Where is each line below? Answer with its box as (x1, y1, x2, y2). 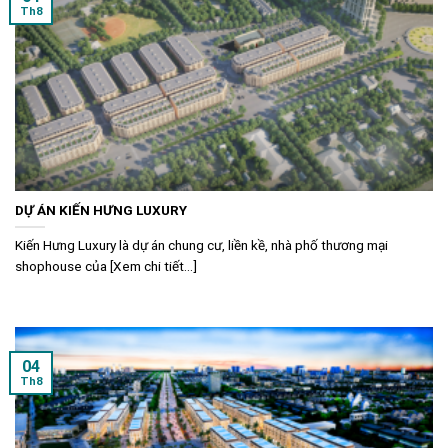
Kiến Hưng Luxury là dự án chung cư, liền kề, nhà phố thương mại (15, 236, 388, 253)
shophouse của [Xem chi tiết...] (15, 257, 197, 274)
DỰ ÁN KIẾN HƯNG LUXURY (15, 201, 187, 218)
